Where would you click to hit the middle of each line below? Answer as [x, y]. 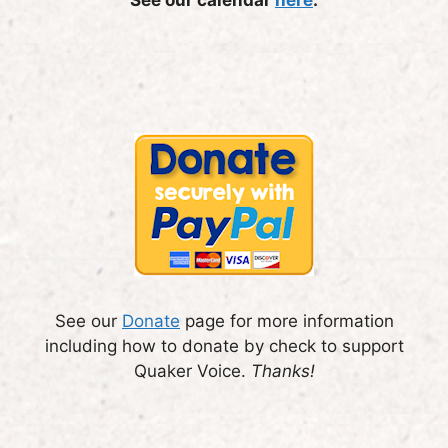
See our [88, 320]
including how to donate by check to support [224, 345]
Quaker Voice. [192, 370]
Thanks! [282, 370]
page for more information [287, 320]
